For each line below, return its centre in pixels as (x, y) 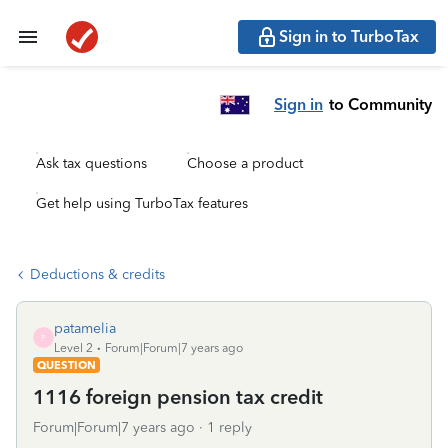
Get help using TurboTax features (142, 203)
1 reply (229, 427)
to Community (380, 104)
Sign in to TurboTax (349, 36)
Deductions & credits (97, 274)
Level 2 (73, 348)
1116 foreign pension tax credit (178, 397)
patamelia (85, 328)
